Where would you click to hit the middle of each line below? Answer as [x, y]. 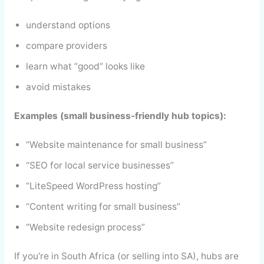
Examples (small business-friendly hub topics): [120, 115]
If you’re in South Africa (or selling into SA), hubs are [126, 256]
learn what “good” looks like [85, 67]
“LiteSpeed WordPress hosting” [93, 186]
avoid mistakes [58, 87]
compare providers [66, 46]
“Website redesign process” [85, 227]
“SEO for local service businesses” [100, 166]
